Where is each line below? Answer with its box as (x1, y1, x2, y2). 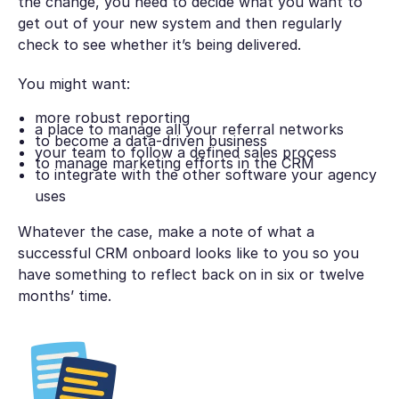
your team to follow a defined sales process (34, 142, 341, 161)
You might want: (17, 74, 134, 93)
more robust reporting (34, 109, 190, 127)
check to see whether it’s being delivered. (17, 35, 305, 53)
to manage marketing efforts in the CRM (34, 154, 314, 173)
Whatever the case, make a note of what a (17, 222, 314, 240)
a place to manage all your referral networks (34, 120, 344, 139)
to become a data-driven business (34, 131, 267, 150)
